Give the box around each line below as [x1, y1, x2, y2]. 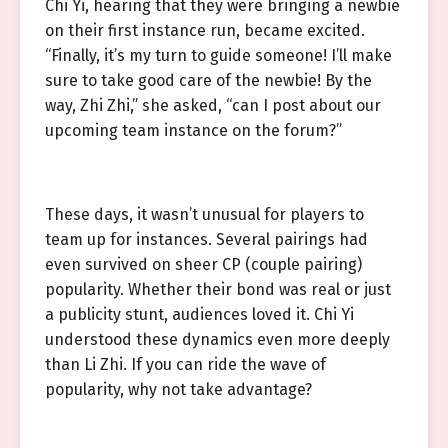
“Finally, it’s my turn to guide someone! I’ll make [45, 46, 392, 65]
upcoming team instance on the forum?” [45, 121, 342, 140]
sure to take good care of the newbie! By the [45, 71, 372, 90]
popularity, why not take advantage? [45, 380, 312, 399]
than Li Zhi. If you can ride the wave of [45, 355, 326, 374]
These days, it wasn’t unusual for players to [45, 205, 364, 224]
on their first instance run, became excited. [45, 21, 365, 40]
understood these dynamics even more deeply [45, 330, 390, 349]
